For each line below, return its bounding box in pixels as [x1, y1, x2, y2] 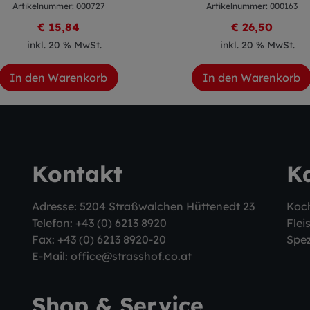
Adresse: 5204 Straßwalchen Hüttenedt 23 [32, 199, 255, 213]
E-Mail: [32, 249, 71, 263]
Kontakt [32, 160, 122, 188]
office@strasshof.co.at [71, 249, 192, 263]
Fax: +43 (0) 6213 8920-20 [32, 232, 166, 246]
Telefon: [32, 216, 75, 230]
